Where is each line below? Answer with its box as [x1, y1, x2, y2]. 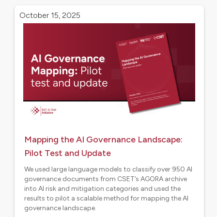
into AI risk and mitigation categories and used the [24, 185, 181, 193]
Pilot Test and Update [24, 148, 111, 158]
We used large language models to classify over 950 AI [24, 165, 192, 173]
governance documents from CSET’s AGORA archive [24, 175, 187, 183]
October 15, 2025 [19, 11, 80, 20]
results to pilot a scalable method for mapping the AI [24, 194, 188, 202]
